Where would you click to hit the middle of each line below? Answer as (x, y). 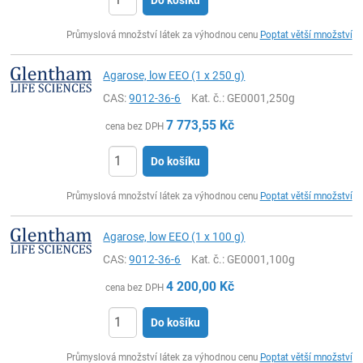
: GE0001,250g (259, 98)
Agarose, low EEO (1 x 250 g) (174, 75)
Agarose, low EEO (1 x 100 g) (174, 236)
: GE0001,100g (259, 259)
